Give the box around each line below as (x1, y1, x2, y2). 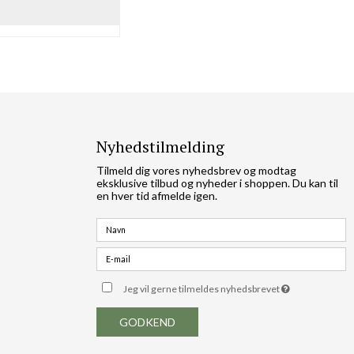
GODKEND (119, 314, 175, 329)
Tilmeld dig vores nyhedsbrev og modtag (96, 163, 296, 177)
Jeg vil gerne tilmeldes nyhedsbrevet (123, 282, 282, 295)
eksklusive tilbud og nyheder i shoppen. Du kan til (96, 175, 338, 190)
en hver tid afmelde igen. (96, 188, 217, 202)
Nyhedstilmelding (96, 135, 224, 157)
